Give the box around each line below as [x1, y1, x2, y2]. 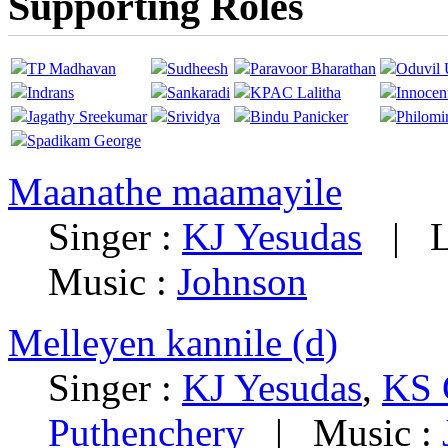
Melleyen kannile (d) [8, 321, 338, 365]
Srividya [167, 108, 220, 126]
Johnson [177, 260, 307, 304]
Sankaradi [167, 84, 230, 102]
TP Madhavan [27, 60, 116, 78]
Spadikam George [27, 132, 141, 150]
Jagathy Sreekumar [27, 108, 147, 126]
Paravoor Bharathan [250, 60, 376, 78]
